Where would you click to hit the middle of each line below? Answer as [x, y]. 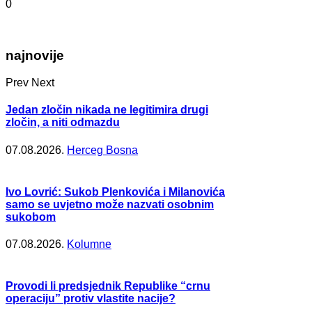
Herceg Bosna [102, 150]
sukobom [31, 217]
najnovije [35, 56]
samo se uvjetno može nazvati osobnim [110, 204]
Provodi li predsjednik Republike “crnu [108, 286]
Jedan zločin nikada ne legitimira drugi [107, 110]
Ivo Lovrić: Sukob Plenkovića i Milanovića [115, 192]
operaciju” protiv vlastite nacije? [91, 299]
